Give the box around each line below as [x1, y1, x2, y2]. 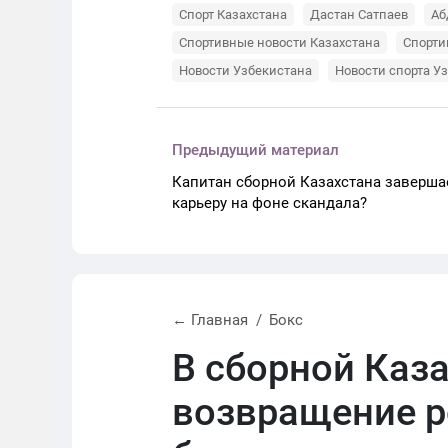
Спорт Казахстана [179, 7, 287, 22]
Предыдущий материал [172, 141, 339, 159]
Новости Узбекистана [179, 63, 312, 78]
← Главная [172, 311, 248, 329]
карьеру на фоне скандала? [172, 194, 367, 212]
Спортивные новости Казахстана [179, 35, 380, 50]
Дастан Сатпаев [310, 7, 408, 22]
